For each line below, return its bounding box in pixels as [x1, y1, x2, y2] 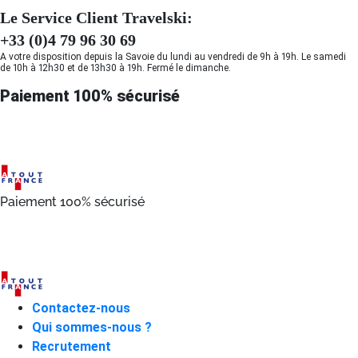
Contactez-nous [32, 300, 130, 316]
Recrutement [32, 339, 111, 354]
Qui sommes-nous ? [32, 320, 152, 335]
